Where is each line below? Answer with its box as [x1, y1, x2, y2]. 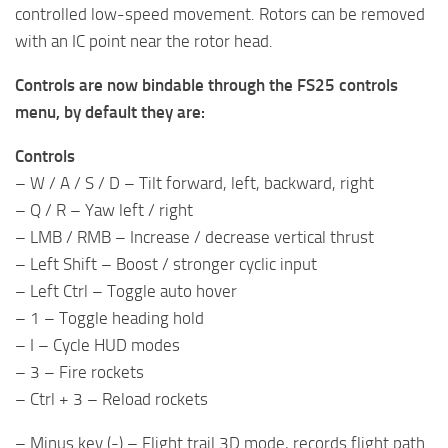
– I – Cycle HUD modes [15, 335, 180, 356]
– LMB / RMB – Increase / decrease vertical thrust [15, 227, 374, 248]
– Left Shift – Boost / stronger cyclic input [15, 254, 317, 275]
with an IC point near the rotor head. [15, 31, 273, 52]
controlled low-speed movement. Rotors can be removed [15, 4, 425, 25]
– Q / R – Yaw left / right [15, 200, 193, 221]
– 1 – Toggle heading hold [15, 308, 204, 329]
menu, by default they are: [15, 102, 205, 123]
